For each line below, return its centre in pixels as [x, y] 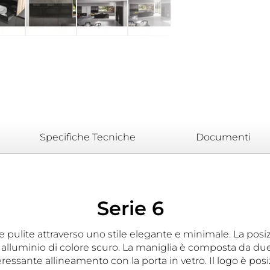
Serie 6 [130, 208]
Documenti [223, 137]
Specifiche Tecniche [88, 137]
